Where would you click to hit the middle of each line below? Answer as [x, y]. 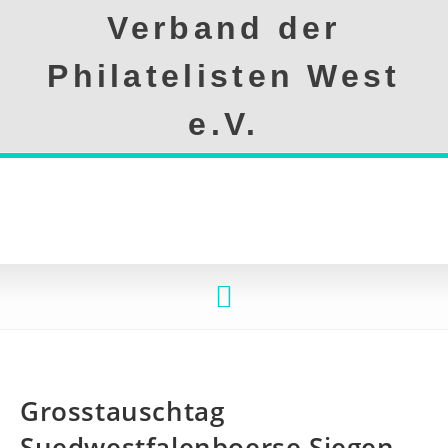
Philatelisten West [224, 76]
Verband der [224, 28]
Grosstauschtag [122, 411]
